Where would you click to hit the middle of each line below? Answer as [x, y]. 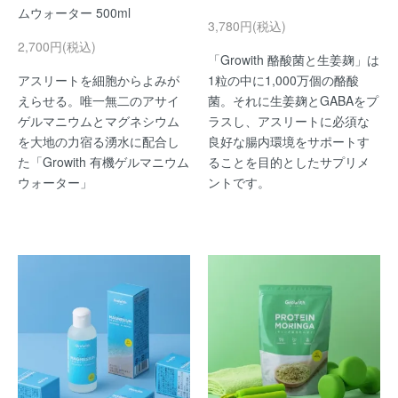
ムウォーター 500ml [74, 12]
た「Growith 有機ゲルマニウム [103, 162]
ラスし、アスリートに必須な [289, 121]
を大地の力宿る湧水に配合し [99, 141]
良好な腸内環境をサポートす [289, 141]
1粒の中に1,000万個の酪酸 [283, 80]
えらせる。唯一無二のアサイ [99, 100]
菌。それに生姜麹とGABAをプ [293, 100]
